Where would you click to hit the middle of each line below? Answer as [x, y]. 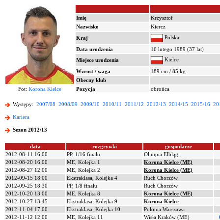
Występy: [24, 104]
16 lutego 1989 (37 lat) [177, 49]
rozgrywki [104, 146]
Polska [171, 38]
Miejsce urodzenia [97, 60]
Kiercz [158, 27]
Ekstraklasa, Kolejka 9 [92, 201]
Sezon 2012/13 [30, 130]
